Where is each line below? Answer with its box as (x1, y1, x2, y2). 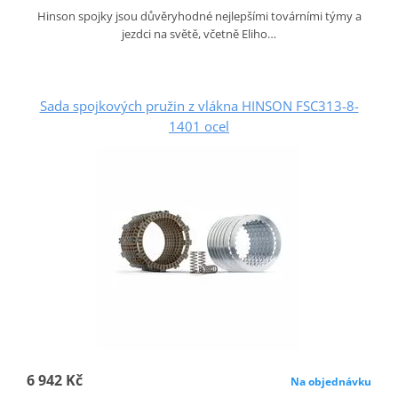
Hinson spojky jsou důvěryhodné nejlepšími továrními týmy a (36, 8, 362, 25)
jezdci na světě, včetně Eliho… (122, 26, 276, 43)
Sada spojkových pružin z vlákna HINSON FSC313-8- (39, 97, 359, 115)
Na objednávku (291, 374, 372, 390)
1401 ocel (169, 117, 229, 136)
